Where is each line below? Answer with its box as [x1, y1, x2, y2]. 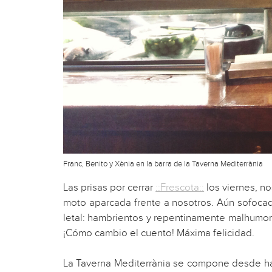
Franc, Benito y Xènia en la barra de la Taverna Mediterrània [63, 159, 263, 169]
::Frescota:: [155, 181, 205, 194]
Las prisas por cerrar [63, 181, 156, 194]
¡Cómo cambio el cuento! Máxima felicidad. [63, 226, 254, 239]
